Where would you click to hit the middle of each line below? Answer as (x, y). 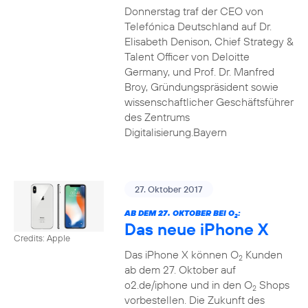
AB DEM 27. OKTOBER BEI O (179, 213)
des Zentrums (157, 117)
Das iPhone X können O (181, 254)
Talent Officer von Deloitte (187, 56)
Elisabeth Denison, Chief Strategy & (209, 41)
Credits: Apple (42, 238)
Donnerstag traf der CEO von (194, 11)
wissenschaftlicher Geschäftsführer (209, 102)
